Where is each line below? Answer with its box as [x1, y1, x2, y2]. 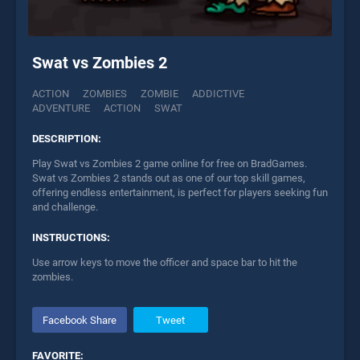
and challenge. [32, 201, 98, 214]
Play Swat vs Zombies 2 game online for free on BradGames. [32, 157, 307, 170]
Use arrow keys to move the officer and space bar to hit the [32, 256, 297, 269]
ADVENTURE [32, 102, 90, 115]
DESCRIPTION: [32, 133, 101, 145]
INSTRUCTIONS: [32, 231, 110, 244]
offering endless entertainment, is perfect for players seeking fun [32, 186, 328, 199]
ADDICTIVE [192, 88, 244, 100]
